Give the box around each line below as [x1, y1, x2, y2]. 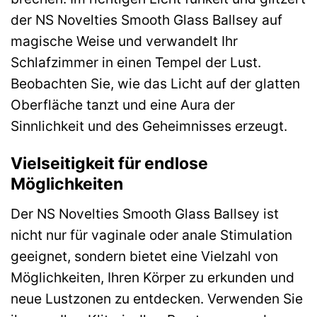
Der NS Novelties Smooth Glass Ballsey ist [11, 205, 279, 222]
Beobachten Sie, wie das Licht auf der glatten [11, 74, 300, 92]
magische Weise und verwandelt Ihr [11, 32, 238, 50]
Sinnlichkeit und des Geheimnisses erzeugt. [11, 117, 287, 134]
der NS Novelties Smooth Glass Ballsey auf [11, 11, 282, 28]
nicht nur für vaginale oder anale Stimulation [11, 226, 292, 243]
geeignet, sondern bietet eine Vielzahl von [11, 248, 278, 265]
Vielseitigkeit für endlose [11, 154, 208, 174]
